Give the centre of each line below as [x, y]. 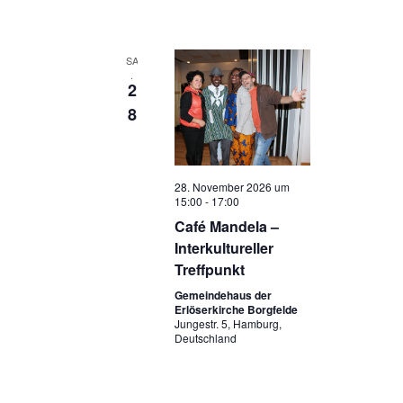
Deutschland [205, 337]
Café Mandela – [226, 226]
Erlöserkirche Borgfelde [236, 309]
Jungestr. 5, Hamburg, [228, 323]
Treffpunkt [209, 269]
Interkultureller [224, 247]
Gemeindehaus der [223, 295]
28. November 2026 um [232, 186]
